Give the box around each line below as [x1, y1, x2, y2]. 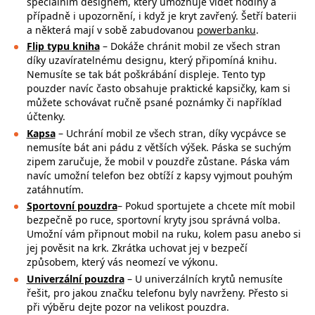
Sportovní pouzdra [26, 199, 117, 212]
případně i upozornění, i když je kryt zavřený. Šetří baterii [26, 8, 297, 22]
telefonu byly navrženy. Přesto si [136, 285, 288, 300]
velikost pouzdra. [148, 300, 229, 314]
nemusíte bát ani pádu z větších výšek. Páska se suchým [26, 140, 291, 154]
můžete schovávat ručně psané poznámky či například [26, 96, 282, 109]
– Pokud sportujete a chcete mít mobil [117, 199, 295, 212]
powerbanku [196, 22, 256, 37]
